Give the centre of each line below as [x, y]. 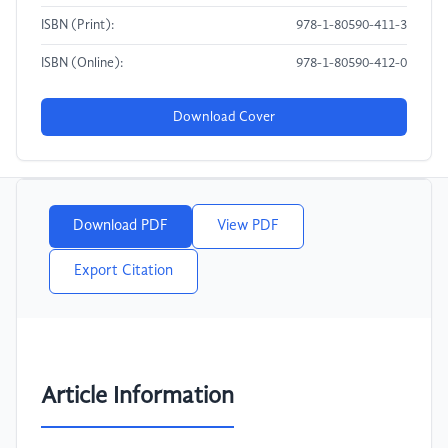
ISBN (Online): [82, 64]
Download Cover [224, 117]
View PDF [248, 226]
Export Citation [123, 271]
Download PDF [120, 226]
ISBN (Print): [77, 26]
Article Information [137, 396]
